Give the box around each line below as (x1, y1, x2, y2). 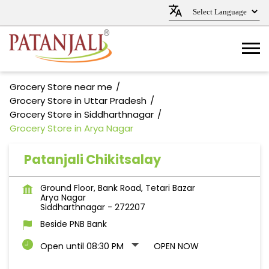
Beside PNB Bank (40, 218, 107, 230)
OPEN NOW (154, 240, 199, 252)
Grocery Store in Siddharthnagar (10, 108, 154, 121)
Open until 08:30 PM (40, 240, 124, 252)
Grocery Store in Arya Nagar (10, 122, 133, 134)
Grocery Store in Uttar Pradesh (10, 94, 147, 107)
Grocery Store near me (10, 80, 112, 93)
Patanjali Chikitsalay (24, 151, 161, 168)
